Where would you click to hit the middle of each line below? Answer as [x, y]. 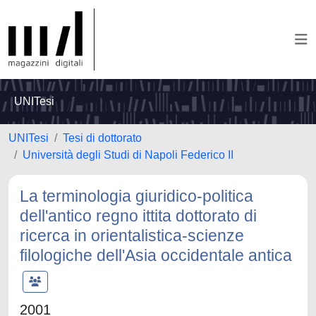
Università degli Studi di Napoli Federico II [128, 155]
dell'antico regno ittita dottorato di [138, 216]
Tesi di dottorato [102, 138]
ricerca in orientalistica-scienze [132, 236]
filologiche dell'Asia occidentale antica [156, 255]
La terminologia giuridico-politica [136, 196]
